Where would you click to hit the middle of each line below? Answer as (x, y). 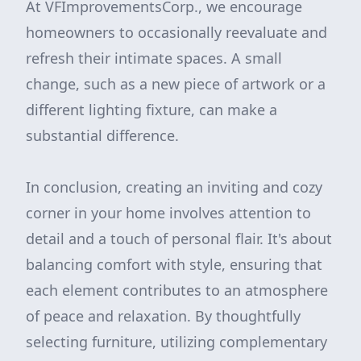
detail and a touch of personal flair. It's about (179, 239)
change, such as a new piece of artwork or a (176, 84)
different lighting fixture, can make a (151, 110)
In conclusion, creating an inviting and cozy (174, 187)
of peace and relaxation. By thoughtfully (163, 316)
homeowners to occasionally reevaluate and (176, 32)
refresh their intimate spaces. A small (154, 58)
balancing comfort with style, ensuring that (174, 264)
